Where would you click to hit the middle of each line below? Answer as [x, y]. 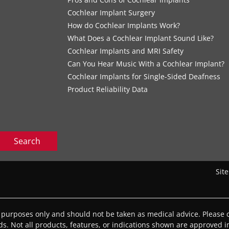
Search [27, 141]
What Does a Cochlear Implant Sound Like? [141, 38]
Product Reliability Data [108, 89]
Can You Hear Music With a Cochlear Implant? [146, 64]
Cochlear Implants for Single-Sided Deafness [144, 77]
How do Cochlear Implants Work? [124, 26]
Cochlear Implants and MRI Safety [126, 51]
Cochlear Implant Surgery [111, 13]
